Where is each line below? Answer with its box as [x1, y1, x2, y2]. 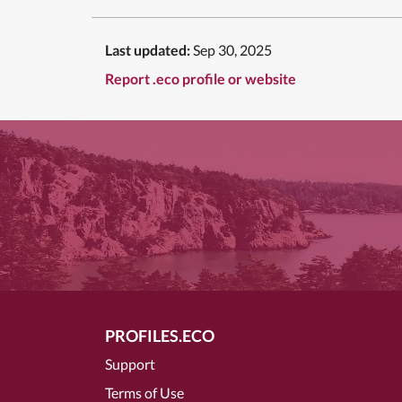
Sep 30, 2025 [193, 40, 272, 58]
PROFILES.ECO [105, 325, 214, 345]
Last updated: [105, 40, 190, 58]
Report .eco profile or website [105, 69, 296, 87]
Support [105, 354, 155, 372]
